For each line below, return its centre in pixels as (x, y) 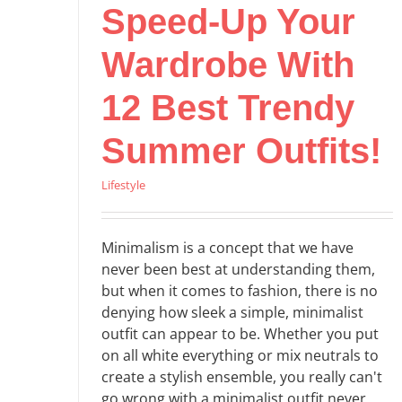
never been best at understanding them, (238, 269)
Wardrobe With (228, 64)
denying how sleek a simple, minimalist (232, 312)
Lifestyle (123, 184)
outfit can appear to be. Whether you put (240, 333)
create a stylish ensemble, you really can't (242, 376)
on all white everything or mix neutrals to (240, 355)
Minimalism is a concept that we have (227, 247)
